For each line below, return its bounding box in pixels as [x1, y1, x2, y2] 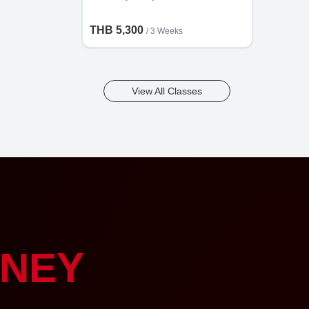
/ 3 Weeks [146, 26, 183, 36]
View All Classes [132, 86, 203, 97]
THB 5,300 [89, 24, 146, 36]
